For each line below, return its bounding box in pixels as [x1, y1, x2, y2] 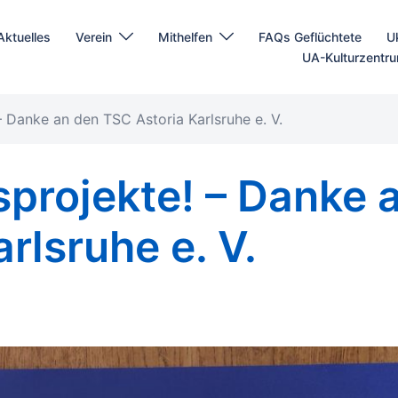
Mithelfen [157, 28, 212, 44]
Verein [75, 28, 112, 44]
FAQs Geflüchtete [258, 28, 362, 44]
